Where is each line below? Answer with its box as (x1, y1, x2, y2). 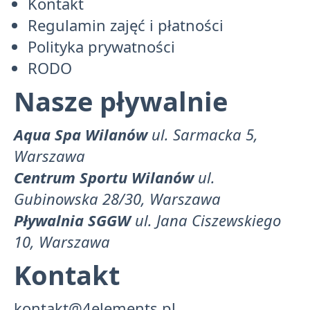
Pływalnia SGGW (14, 210, 131, 231)
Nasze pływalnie (14, 83, 228, 120)
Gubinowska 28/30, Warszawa (14, 188, 221, 210)
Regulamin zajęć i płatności (28, 15, 224, 36)
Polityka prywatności (28, 36, 175, 57)
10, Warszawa (14, 231, 110, 253)
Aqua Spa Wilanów (14, 124, 147, 145)
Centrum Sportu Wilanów (14, 167, 194, 188)
